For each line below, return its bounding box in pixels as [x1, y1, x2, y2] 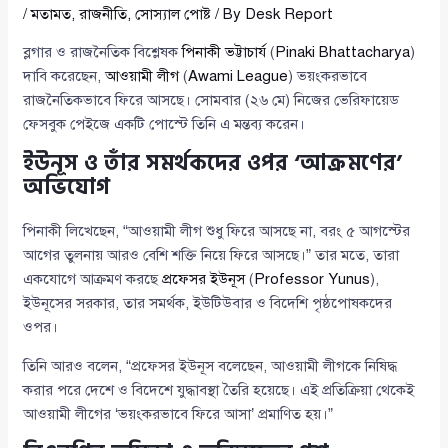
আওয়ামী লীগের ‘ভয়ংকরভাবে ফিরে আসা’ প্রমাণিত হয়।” [23, 405, 334, 424]
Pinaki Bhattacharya [275, 43, 411, 62]
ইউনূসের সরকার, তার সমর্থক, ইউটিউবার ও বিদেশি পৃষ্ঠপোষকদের [23, 294, 393, 313]
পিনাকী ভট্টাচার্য [182, 43, 267, 62]
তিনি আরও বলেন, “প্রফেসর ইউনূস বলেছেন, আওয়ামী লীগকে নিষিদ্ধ [23, 357, 398, 376]
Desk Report [245, 5, 334, 24]
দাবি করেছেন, [23, 67, 106, 86]
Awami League [188, 67, 289, 86]
